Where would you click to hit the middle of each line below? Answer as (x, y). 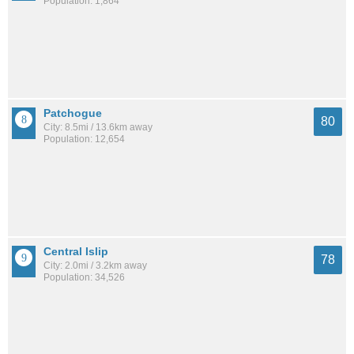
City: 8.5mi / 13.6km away (98, 128)
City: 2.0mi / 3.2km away (95, 265)
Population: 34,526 (84, 277)
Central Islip (76, 251)
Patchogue (73, 113)
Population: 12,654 (84, 139)
